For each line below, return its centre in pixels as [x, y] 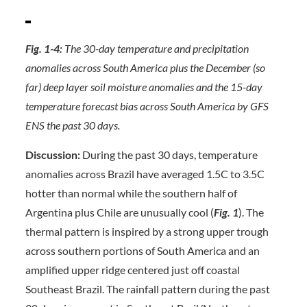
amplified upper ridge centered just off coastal [132, 270]
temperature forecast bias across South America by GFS [147, 106]
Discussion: [53, 155]
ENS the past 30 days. [72, 125]
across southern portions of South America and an [142, 250]
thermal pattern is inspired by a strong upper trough [147, 231]
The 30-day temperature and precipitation [156, 48]
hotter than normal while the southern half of [131, 193]
